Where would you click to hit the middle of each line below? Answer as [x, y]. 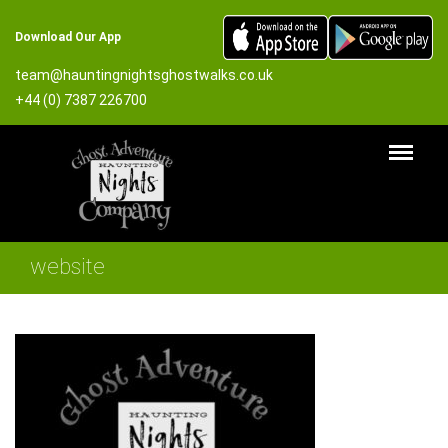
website [67, 266]
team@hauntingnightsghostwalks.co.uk [144, 75]
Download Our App [68, 37]
